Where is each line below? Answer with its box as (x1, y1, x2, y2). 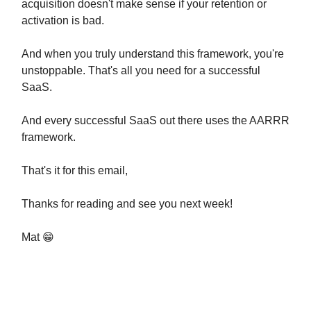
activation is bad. (22, 14, 104, 26)
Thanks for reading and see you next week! (22, 197, 233, 210)
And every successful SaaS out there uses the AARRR (22, 114, 289, 126)
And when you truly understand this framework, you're (22, 47, 284, 60)
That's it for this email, (22, 164, 128, 176)
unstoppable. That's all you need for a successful (22, 64, 260, 76)
